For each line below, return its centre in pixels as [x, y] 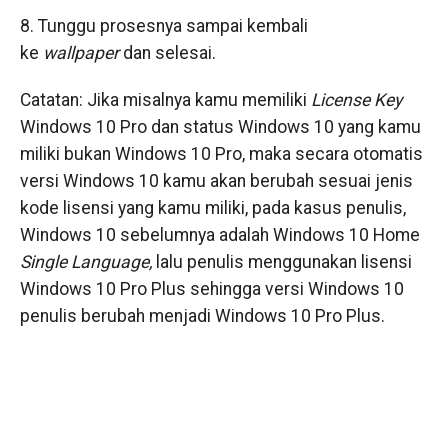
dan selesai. [169, 53]
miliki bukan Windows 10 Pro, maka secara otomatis [221, 154]
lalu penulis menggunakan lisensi [281, 262]
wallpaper [82, 53]
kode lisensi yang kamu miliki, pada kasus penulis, [212, 208]
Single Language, [85, 262]
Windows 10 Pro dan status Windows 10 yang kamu [220, 127]
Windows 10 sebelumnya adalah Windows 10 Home [219, 235]
